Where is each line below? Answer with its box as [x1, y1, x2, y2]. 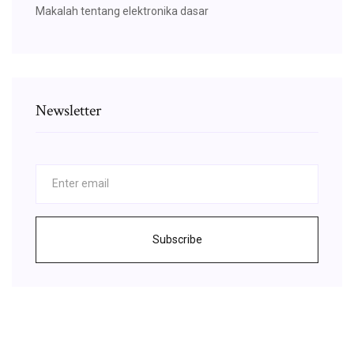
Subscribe [152, 232, 202, 246]
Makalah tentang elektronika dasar [36, 4, 209, 17]
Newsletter [36, 100, 101, 121]
